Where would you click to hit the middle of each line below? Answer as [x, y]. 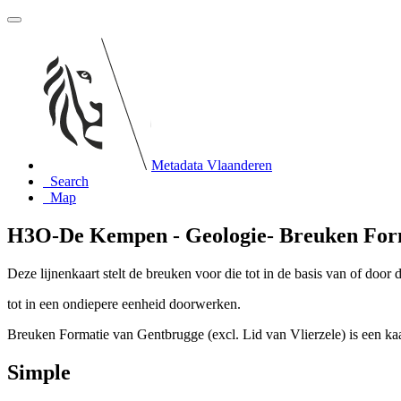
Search [69, 181]
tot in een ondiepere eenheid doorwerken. [124, 303]
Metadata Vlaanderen [212, 165]
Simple [39, 372]
